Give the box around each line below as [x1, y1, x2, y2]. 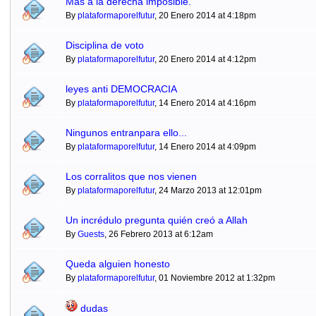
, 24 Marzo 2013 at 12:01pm [154, 186, 262, 195]
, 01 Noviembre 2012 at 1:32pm [154, 273, 275, 283]
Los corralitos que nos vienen [65, 171, 197, 182]
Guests [77, 229, 104, 239]
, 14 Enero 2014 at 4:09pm [154, 142, 256, 152]
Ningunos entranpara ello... [65, 127, 187, 138]
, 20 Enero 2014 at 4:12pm [154, 54, 256, 64]
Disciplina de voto [65, 39, 144, 51]
